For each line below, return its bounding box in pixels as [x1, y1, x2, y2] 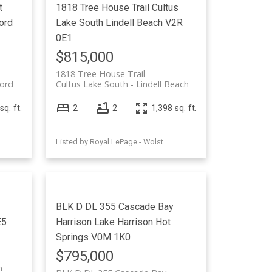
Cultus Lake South [56, 78, 129, 90]
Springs [56, 231, 89, 243]
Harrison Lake [56, 216, 115, 228]
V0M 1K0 [91, 231, 131, 243]
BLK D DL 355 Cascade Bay [56, 201, 174, 213]
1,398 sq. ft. [151, 103, 197, 114]
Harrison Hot [117, 216, 171, 228]
